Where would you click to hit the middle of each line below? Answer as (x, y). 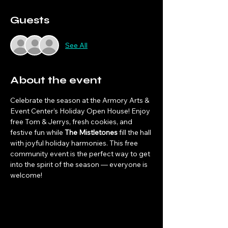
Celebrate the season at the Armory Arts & (80, 100)
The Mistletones (91, 132)
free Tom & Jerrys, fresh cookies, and (72, 122)
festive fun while (37, 132)
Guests (30, 20)
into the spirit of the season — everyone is (80, 164)
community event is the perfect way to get (81, 154)
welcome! (26, 175)
